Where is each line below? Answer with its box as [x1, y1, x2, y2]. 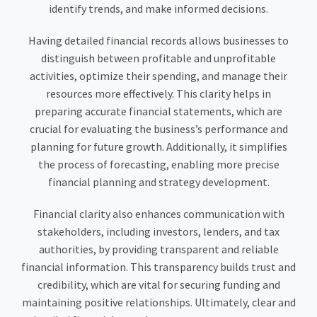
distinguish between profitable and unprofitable [41, 51, 276, 66]
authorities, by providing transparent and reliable [38, 242, 279, 257]
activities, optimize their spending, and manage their [30, 69, 287, 83]
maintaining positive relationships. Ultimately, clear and [21, 295, 296, 310]
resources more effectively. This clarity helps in [46, 86, 271, 101]
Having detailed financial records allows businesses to [28, 33, 289, 48]
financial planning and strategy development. [47, 175, 270, 190]
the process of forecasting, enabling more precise [38, 157, 279, 172]
